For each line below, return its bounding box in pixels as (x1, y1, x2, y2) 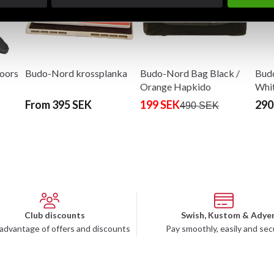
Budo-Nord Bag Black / (139, 67, 240, 80)
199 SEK (139, 98, 180, 112)
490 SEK (179, 100, 219, 111)
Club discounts (24, 210, 85, 221)
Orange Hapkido (139, 81, 211, 93)
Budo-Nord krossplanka (25, 67, 128, 80)
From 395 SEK (25, 98, 92, 112)
